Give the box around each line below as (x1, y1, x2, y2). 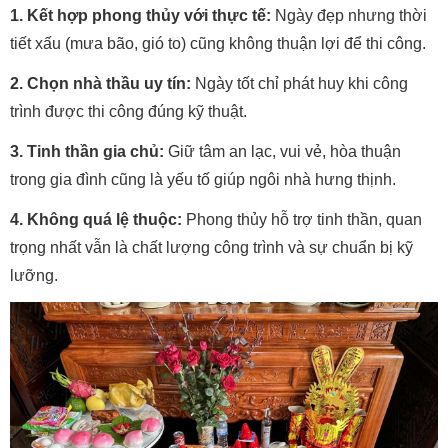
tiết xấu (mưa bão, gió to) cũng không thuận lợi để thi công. (10, 35, 426, 53)
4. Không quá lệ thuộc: (10, 211, 182, 229)
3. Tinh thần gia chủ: (10, 143, 164, 161)
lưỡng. (10, 267, 58, 285)
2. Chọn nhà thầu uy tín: (10, 75, 191, 93)
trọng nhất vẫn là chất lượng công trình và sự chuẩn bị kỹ (10, 239, 413, 257)
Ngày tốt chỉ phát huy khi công (191, 75, 408, 93)
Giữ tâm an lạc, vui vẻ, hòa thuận (164, 143, 401, 161)
